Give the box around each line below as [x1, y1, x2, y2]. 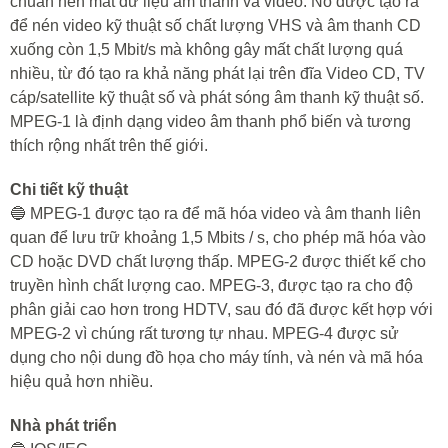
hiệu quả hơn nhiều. [10, 373, 153, 390]
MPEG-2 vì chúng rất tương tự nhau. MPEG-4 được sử [10, 325, 399, 342]
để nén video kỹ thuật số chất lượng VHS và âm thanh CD [10, 17, 421, 34]
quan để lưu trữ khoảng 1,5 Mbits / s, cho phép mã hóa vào [10, 229, 426, 246]
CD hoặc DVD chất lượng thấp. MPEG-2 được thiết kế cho [10, 253, 426, 270]
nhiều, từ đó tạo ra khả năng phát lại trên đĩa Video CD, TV [10, 65, 425, 82]
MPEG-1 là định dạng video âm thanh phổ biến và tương [10, 113, 411, 130]
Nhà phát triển [10, 417, 117, 434]
